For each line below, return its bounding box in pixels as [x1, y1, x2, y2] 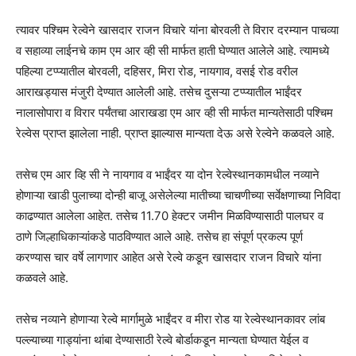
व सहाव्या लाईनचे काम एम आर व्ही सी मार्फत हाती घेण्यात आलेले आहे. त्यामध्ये [16, 42, 329, 58]
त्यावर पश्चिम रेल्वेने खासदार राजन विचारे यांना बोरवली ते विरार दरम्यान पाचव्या [16, 21, 339, 37]
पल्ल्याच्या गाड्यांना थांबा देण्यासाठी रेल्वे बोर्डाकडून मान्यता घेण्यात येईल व [16, 331, 308, 347]
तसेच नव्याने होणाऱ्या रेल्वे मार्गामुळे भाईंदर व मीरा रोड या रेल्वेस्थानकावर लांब [16, 311, 325, 327]
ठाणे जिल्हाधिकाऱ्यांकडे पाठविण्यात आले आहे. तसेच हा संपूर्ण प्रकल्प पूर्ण [16, 228, 303, 244]
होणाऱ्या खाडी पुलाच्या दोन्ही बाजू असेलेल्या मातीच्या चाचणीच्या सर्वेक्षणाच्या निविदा [16, 187, 340, 203]
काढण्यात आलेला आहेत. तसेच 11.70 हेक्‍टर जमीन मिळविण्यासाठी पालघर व [16, 207, 323, 223]
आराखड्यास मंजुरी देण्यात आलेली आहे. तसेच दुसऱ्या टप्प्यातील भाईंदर [16, 83, 302, 99]
